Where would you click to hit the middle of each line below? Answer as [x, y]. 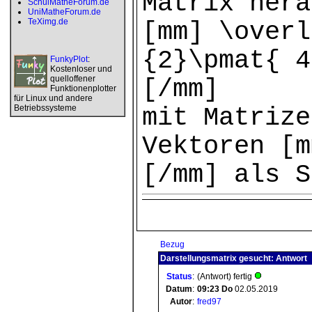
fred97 [209, 302]
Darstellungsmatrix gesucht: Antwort [234, 258]
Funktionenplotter [83, 88]
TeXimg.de [48, 22]
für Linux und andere [53, 98]
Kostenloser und [81, 69]
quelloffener [73, 79]
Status [179, 276]
